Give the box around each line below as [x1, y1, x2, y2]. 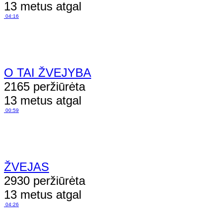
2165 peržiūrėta [4, 79, 85, 93]
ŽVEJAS [4, 160, 49, 173]
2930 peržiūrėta [4, 173, 85, 187]
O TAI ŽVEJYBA [4, 65, 91, 79]
